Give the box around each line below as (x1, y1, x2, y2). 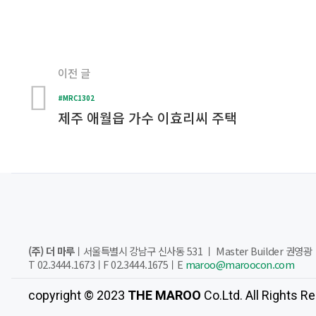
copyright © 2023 (28, 288, 128, 303)
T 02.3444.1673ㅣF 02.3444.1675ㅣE (28, 257, 186, 272)
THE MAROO (128, 288, 201, 303)
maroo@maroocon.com (185, 257, 295, 272)
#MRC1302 (58, 92, 95, 103)
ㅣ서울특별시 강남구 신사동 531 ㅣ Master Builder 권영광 (74, 243, 312, 258)
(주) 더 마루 (28, 243, 75, 258)
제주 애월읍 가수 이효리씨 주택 (58, 107, 238, 128)
